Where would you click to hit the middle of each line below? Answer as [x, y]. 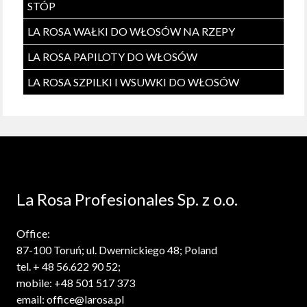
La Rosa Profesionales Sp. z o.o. [127, 199]
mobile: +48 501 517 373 [76, 283]
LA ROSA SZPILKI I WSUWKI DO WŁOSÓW [134, 82]
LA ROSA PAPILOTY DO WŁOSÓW [113, 57]
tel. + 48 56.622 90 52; [69, 267]
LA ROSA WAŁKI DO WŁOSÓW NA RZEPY [132, 32]
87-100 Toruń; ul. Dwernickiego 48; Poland [117, 250]
